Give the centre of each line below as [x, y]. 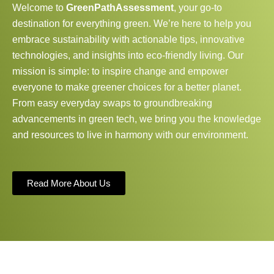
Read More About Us [69, 183]
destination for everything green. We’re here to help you [132, 24]
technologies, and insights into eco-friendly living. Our [128, 56]
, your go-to [198, 8]
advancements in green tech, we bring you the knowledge [137, 119]
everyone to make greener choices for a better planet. [127, 87]
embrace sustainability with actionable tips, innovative [128, 40]
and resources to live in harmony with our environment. [130, 135]
